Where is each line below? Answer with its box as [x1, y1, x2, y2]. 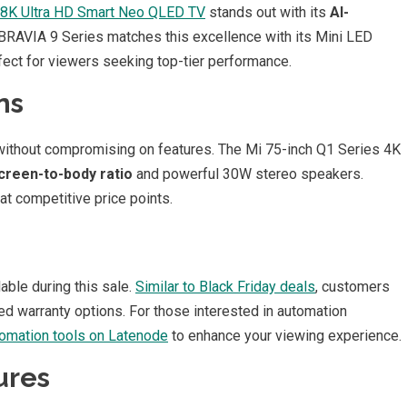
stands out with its [205, 3, 330, 21]
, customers [315, 277, 390, 295]
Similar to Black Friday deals [135, 277, 315, 295]
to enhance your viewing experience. [168, 326, 402, 344]
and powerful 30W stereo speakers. [133, 164, 363, 183]
